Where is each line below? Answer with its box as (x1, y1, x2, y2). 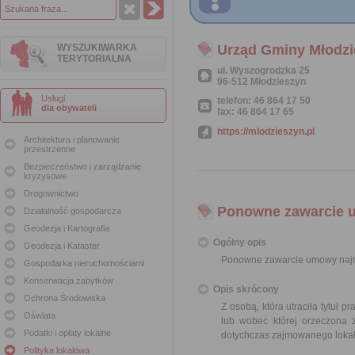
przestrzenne (24, 144, 75, 154)
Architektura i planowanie (24, 135, 120, 144)
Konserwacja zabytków (24, 276, 113, 285)
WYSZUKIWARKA (57, 42, 137, 53)
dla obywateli (41, 103, 97, 113)
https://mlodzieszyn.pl (217, 126, 315, 137)
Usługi (41, 94, 65, 103)
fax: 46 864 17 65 (217, 106, 294, 117)
